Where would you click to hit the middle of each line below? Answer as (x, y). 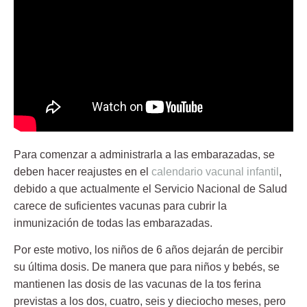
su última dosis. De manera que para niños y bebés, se (147, 267)
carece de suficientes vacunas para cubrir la (120, 206)
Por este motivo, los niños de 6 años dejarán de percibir (148, 250)
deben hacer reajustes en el (83, 172)
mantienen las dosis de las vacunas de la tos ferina (137, 284)
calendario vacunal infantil (215, 172)
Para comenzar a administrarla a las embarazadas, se (144, 155)
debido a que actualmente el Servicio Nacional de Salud (150, 189)
